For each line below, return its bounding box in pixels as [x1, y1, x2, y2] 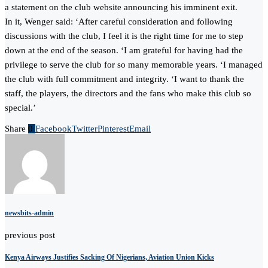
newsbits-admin [5, 209, 54, 218]
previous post [5, 230, 55, 240]
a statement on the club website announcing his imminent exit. [5, 2, 237, 13]
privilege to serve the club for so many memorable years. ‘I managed [5, 60, 263, 70]
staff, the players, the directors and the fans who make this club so [5, 89, 251, 99]
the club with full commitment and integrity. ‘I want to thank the [5, 74, 244, 84]
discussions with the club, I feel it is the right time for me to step [5, 31, 243, 41]
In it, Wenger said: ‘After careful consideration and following [5, 17, 233, 27]
